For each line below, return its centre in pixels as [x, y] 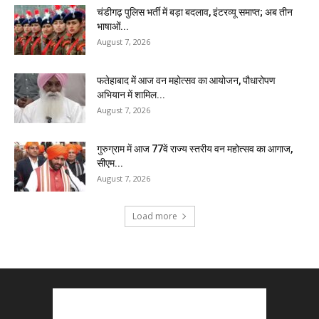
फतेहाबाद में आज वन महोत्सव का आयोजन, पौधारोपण [186, 80]
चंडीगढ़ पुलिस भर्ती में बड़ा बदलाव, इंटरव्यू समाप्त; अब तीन [195, 12]
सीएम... [110, 163]
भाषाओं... [113, 26]
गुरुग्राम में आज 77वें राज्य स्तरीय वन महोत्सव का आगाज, [195, 149]
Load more [155, 216]
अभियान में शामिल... [131, 95]
